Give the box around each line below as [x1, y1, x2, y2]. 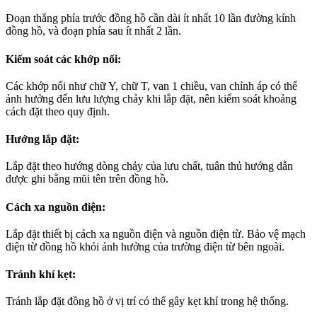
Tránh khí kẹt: [6, 268, 76, 281]
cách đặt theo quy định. [6, 105, 110, 117]
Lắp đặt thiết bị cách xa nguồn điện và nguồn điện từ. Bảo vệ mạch [6, 227, 306, 240]
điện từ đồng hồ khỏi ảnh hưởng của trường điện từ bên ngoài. [6, 240, 284, 253]
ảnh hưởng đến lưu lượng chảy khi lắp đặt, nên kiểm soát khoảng [6, 92, 296, 105]
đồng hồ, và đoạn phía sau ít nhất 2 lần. [6, 25, 181, 38]
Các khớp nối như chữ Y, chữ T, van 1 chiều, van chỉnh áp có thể [6, 79, 297, 92]
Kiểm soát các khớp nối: [6, 52, 121, 65]
